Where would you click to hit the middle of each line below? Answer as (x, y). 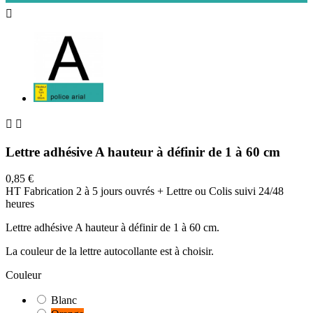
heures (20, 204)
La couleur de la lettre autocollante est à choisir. (110, 252)
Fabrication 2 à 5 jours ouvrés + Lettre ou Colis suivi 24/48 (154, 191)
